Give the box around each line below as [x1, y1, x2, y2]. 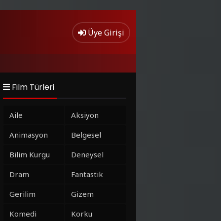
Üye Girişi [88, 27, 124, 38]
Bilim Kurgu [9, 149, 50, 159]
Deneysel [71, 149, 104, 159]
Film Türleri [10, 81, 54, 93]
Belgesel [71, 130, 101, 140]
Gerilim [9, 189, 36, 199]
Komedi [9, 209, 37, 219]
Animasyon [9, 130, 48, 140]
